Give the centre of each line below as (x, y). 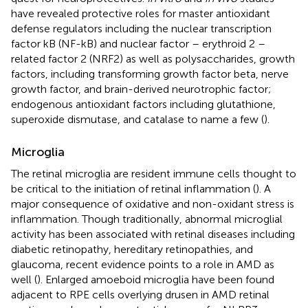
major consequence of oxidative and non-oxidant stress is (153, 203)
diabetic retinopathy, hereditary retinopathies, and (132, 249)
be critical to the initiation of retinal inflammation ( (133, 188)
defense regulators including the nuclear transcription (141, 28)
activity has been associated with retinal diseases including (153, 234)
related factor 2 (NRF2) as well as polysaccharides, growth (153, 58)
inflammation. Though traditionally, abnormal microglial (147, 219)
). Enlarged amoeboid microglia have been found (156, 279)
